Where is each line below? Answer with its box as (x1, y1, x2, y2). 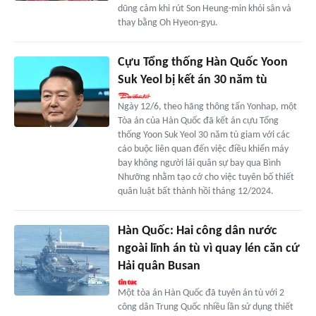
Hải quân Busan (117, 259, 200, 273)
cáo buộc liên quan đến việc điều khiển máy (117, 143, 288, 154)
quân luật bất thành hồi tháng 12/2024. (117, 186, 274, 197)
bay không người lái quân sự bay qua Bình (117, 157, 281, 169)
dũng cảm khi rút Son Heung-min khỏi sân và (117, 3, 291, 14)
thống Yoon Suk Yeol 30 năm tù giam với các (117, 129, 290, 140)
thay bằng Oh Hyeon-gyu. (117, 17, 218, 28)
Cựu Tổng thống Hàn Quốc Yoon (117, 55, 288, 69)
